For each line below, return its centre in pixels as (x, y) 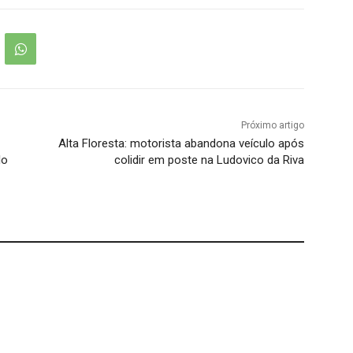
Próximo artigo (272, 126)
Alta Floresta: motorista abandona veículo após (181, 144)
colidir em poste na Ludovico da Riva (209, 160)
